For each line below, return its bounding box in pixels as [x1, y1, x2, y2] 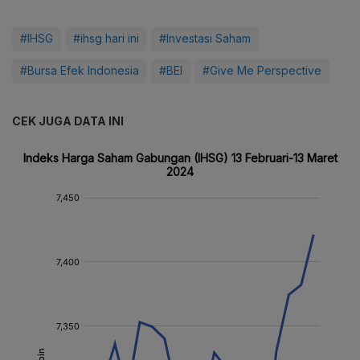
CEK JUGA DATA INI [12, 113, 124, 128]
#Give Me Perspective [202, 63, 321, 77]
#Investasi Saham [159, 31, 251, 45]
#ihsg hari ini [73, 31, 139, 45]
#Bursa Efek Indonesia [20, 63, 139, 77]
